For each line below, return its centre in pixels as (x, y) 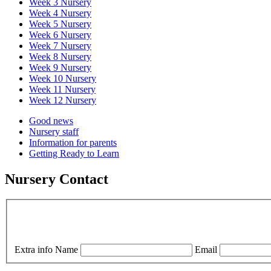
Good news (51, 120)
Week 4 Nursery (60, 13)
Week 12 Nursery (63, 100)
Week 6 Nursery (60, 34)
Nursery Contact (57, 179)
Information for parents (73, 142)
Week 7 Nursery (60, 45)
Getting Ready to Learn (74, 153)
